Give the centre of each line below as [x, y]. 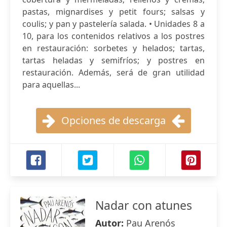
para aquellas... [51, 85]
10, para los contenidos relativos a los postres [113, 36]
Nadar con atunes [144, 205]
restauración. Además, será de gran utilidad [113, 72]
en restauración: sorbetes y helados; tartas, [113, 48]
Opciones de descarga [113, 120]
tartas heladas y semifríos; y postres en [113, 60]
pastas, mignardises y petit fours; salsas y [113, 12]
